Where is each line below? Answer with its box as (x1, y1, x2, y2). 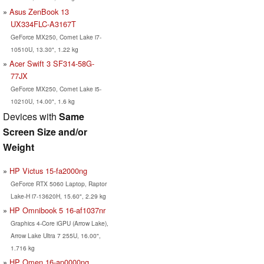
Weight (3, 140, 34, 154)
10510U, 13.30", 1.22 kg (10, 44, 78, 54)
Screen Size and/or (3, 124, 87, 138)
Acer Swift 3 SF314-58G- (9, 57, 94, 69)
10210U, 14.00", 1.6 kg (10, 96, 75, 105)
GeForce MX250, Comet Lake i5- (10, 84, 101, 93)
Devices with (3, 109, 59, 123)
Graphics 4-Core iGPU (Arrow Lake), (10, 218, 108, 227)
